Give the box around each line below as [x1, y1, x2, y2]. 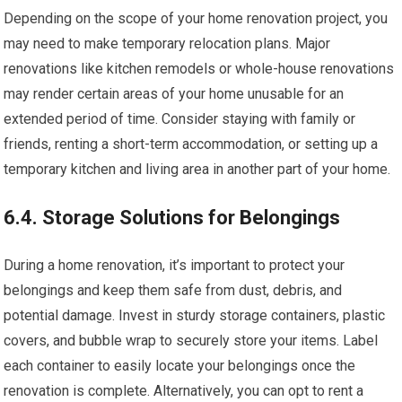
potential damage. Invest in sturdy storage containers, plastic [4, 306, 386, 324]
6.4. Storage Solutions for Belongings [4, 205, 341, 229]
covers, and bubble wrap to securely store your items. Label [4, 331, 379, 349]
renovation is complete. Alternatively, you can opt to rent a [4, 381, 364, 399]
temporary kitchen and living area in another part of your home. [4, 160, 391, 178]
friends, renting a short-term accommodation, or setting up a [4, 135, 379, 153]
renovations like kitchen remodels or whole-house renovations [4, 59, 395, 77]
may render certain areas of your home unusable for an [4, 84, 345, 102]
